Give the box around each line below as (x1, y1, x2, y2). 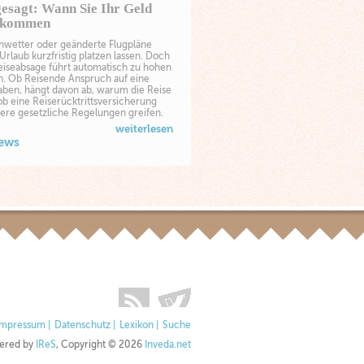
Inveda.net (145, 340, 191, 350)
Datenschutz (54, 320, 110, 331)
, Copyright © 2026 (56, 340, 145, 350)
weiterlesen (115, 123, 173, 135)
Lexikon (119, 320, 154, 331)
